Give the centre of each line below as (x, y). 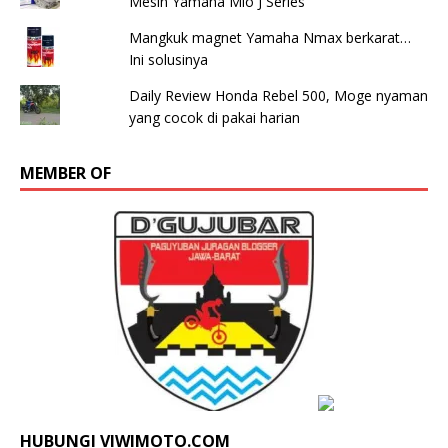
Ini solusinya (168, 59)
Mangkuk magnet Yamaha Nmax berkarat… (269, 37)
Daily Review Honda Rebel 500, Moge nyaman (278, 95)
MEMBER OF (65, 172)
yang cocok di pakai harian (214, 117)
